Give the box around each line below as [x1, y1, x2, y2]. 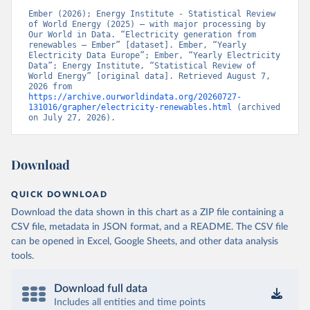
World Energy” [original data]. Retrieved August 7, [28, 71, 271, 81]
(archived [232, 102, 280, 112]
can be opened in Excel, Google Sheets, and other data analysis [11, 237, 278, 246]
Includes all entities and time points [54, 298, 206, 307]
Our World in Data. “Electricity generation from [28, 30, 256, 39]
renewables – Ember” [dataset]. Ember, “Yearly [28, 40, 246, 50]
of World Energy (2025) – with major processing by [28, 19, 266, 29]
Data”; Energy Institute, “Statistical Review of [28, 61, 256, 71]
